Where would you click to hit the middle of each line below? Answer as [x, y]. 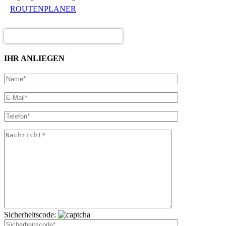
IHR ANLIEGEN [34, 59]
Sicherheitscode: [31, 215]
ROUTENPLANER [43, 9]
